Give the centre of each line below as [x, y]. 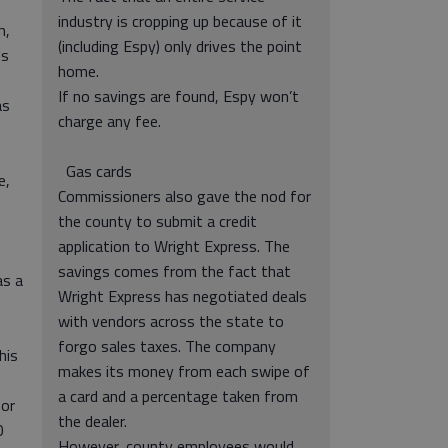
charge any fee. [109, 121]
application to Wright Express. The [174, 246]
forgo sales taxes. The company [167, 346]
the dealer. [92, 421]
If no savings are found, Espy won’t [178, 96]
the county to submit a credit [157, 221]
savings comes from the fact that [174, 271]
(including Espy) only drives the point [180, 46]
